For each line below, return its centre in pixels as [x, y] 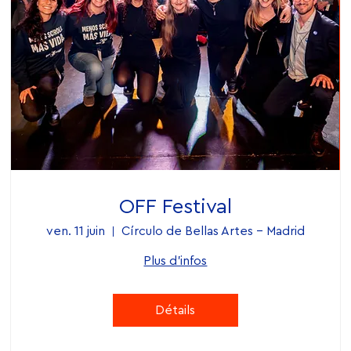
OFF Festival [175, 207]
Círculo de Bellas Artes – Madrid [213, 232]
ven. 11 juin [75, 232]
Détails [175, 311]
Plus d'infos [175, 261]
